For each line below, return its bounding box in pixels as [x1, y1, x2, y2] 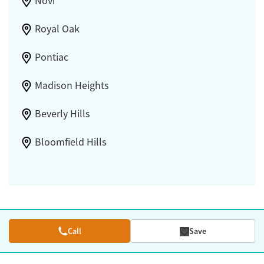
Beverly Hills [34, 107, 90, 121]
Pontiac [34, 51, 68, 64]
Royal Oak [34, 22, 80, 36]
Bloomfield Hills [34, 136, 107, 149]
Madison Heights [34, 79, 109, 93]
